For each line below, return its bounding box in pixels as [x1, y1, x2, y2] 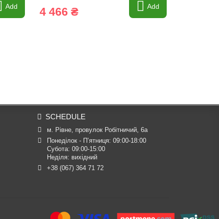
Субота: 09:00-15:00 [46, 145, 105, 153]
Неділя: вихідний [46, 153, 97, 161]
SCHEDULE [45, 112, 86, 121]
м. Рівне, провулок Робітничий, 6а [46, 126, 148, 133]
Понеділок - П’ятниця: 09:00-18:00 [46, 137, 146, 144]
